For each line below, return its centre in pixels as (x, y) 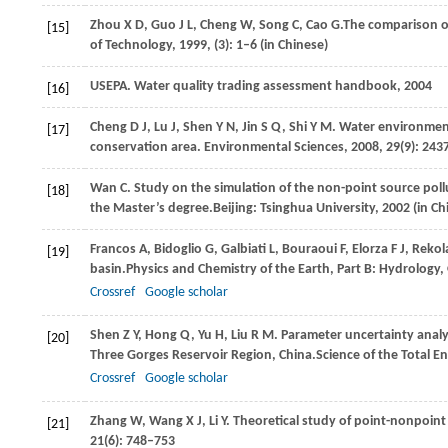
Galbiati (243, 249)
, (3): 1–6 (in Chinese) (267, 45)
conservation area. (145, 147)
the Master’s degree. (151, 208)
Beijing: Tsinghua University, (297, 208)
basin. (108, 269)
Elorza (370, 249)
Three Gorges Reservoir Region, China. (203, 355)
